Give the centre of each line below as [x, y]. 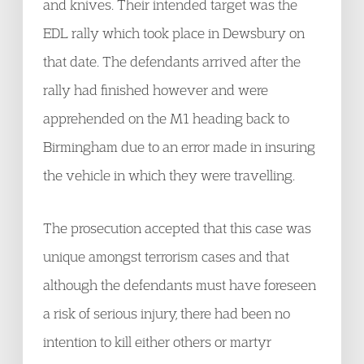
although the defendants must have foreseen [180, 285]
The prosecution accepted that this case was [177, 228]
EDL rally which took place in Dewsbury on [174, 33]
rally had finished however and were [156, 90]
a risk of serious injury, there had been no [167, 313]
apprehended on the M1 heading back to [166, 118]
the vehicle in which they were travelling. [169, 175]
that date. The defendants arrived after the [172, 61]
